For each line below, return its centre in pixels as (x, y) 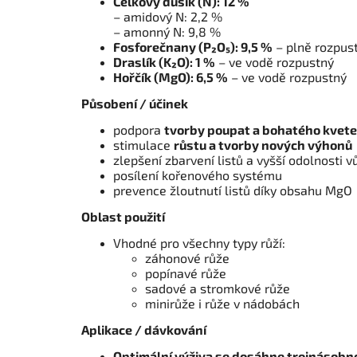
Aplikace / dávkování (144, 330)
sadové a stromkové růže (218, 288)
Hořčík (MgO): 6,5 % (171, 77)
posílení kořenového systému (198, 175)
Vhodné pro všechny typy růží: (199, 243)
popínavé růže (186, 273)
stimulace (143, 145)
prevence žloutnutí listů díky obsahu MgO (233, 190)
